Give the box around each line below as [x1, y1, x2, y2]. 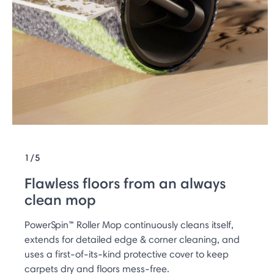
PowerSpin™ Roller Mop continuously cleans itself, [24, 218, 234, 231]
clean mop [24, 190, 96, 209]
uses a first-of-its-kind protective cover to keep [24, 248, 229, 260]
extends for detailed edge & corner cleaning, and [24, 233, 240, 245]
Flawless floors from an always [24, 174, 226, 192]
